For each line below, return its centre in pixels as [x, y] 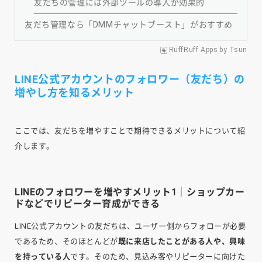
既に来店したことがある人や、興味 [182, 241]
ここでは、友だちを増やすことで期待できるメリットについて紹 [130, 130]
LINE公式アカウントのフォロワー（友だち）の [130, 79]
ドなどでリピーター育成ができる [87, 204]
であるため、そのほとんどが [66, 241]
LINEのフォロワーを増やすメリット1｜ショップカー [130, 192]
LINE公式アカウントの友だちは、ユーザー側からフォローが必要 [130, 226]
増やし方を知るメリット [75, 92]
